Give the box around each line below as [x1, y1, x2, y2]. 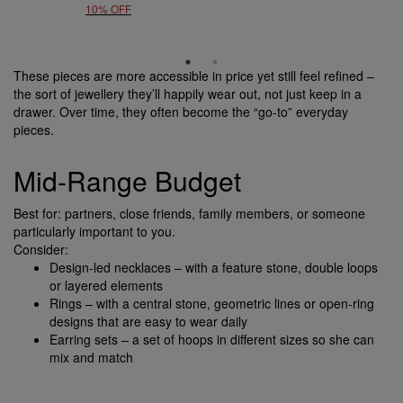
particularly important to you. [13, 221, 175, 240]
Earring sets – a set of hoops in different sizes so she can [49, 329, 374, 348]
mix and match [49, 347, 133, 366]
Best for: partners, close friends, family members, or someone [13, 203, 365, 222]
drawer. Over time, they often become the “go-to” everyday [13, 102, 348, 121]
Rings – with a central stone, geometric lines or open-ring [49, 293, 374, 312]
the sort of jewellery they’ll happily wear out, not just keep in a [13, 84, 362, 103]
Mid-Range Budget [13, 160, 241, 200]
